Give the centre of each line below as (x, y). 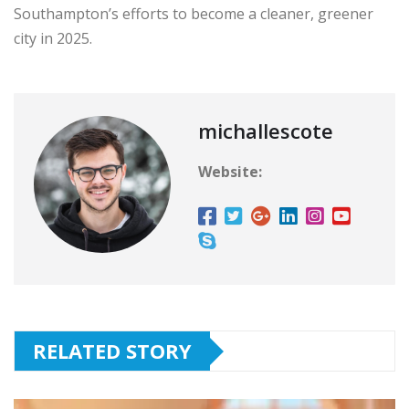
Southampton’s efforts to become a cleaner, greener (194, 14)
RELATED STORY (112, 351)
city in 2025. (53, 39)
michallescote (266, 131)
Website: (230, 172)
